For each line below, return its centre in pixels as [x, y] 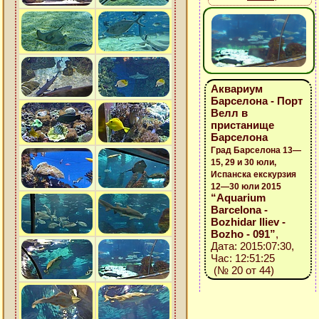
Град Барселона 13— [256, 150]
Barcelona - [239, 210]
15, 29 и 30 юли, [243, 162]
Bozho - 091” [243, 234]
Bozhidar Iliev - [248, 222]
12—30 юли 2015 [246, 187]
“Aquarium [238, 198]
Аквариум [236, 89]
